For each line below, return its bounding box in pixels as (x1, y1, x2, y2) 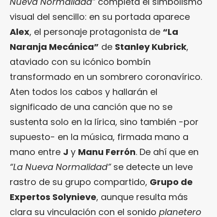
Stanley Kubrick (115, 40, 186, 53)
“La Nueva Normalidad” (10, 160, 111, 173)
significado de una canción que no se (10, 100, 172, 113)
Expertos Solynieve (10, 190, 96, 203)
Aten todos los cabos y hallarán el (10, 85, 157, 98)
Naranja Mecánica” (10, 40, 99, 53)
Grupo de (150, 175, 193, 188)
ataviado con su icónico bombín (10, 55, 151, 68)
